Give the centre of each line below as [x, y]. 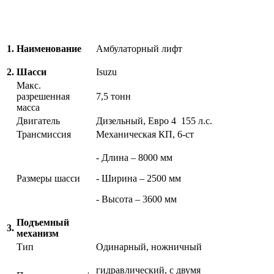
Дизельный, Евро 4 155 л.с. [154, 121]
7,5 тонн [113, 97]
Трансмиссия [44, 135]
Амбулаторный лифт [139, 49]
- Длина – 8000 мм [134, 158]
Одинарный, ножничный [149, 247]
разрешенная [43, 97]
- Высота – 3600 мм [136, 199]
